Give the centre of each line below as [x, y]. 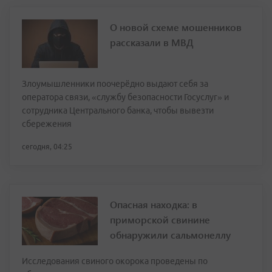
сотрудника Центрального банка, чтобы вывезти [118, 111]
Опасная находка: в [154, 205]
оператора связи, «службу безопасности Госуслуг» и [125, 97]
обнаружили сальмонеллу [170, 235]
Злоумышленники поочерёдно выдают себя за [115, 84]
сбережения [47, 124]
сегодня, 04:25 [47, 147]
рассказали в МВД [152, 42]
